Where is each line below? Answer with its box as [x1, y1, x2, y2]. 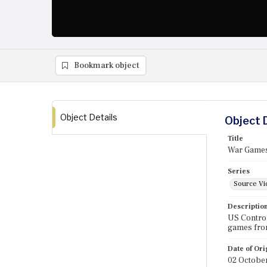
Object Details [60, 112, 117, 122]
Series [228, 167, 250, 176]
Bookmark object [74, 60, 139, 71]
